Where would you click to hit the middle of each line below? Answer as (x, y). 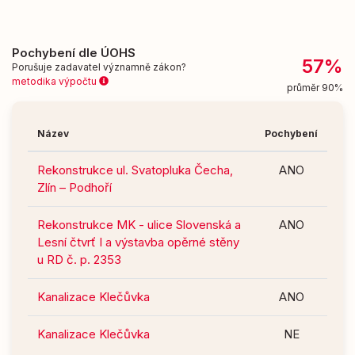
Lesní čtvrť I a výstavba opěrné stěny (138, 242)
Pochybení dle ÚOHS (74, 52)
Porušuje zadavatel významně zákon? (101, 67)
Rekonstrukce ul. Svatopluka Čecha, (135, 170)
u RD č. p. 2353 (79, 259)
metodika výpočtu (55, 81)
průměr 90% (315, 87)
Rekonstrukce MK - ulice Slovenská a (139, 224)
